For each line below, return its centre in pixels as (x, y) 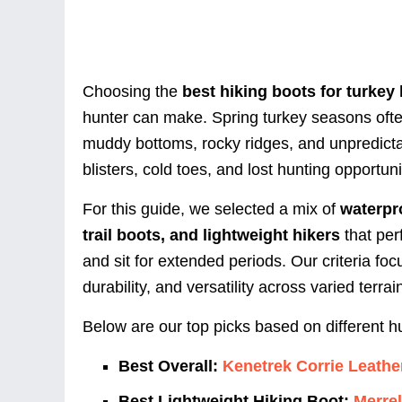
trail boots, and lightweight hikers (211, 235)
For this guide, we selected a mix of (211, 209)
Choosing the (132, 92)
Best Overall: (168, 366)
